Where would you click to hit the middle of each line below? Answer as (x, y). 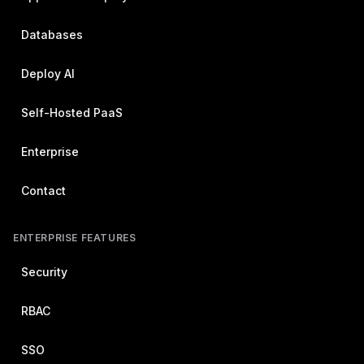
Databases (52, 35)
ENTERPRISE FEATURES (75, 238)
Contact (43, 191)
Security (44, 272)
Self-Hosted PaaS (72, 113)
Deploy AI (48, 74)
